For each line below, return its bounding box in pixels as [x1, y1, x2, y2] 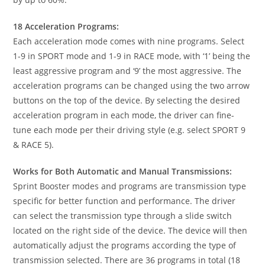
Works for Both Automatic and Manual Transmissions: [13, 165, 232, 177]
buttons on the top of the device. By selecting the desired [13, 94, 241, 106]
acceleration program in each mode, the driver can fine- [13, 109, 235, 121]
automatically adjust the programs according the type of [13, 239, 237, 251]
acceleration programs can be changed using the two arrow [13, 79, 250, 91]
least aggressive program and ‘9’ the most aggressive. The [13, 64, 242, 76]
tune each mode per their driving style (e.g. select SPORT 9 [13, 124, 246, 135]
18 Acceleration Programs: [13, 20, 119, 32]
